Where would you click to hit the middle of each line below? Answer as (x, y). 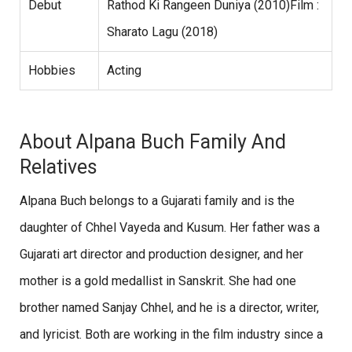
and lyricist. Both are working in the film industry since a (171, 335)
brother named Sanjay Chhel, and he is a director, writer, (169, 308)
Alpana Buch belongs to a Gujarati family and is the (157, 201)
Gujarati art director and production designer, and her (161, 255)
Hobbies (52, 71)
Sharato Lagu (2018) (162, 32)
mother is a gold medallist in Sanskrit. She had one (158, 281)
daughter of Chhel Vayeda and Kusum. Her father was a (170, 228)
